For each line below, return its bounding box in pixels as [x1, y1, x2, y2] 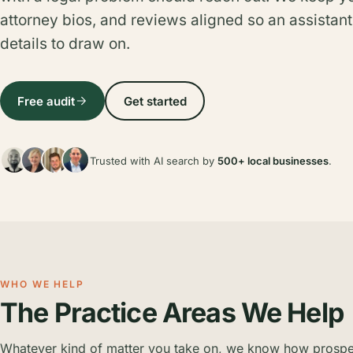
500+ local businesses [217, 154, 329, 167]
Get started [123, 93, 187, 109]
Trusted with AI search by [90, 154, 217, 167]
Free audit [17, 93, 75, 109]
